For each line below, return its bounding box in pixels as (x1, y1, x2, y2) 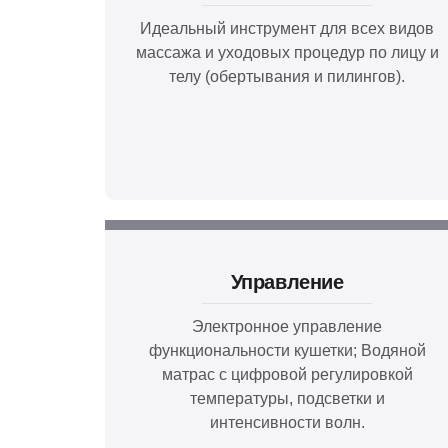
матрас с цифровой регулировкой (161, 365, 413, 383)
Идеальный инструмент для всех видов (140, 19, 435, 37)
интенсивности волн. (209, 413, 365, 431)
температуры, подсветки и (189, 389, 385, 407)
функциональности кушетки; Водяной (148, 341, 426, 359)
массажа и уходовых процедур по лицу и (135, 43, 439, 61)
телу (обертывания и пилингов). (169, 67, 406, 85)
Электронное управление (192, 317, 383, 335)
